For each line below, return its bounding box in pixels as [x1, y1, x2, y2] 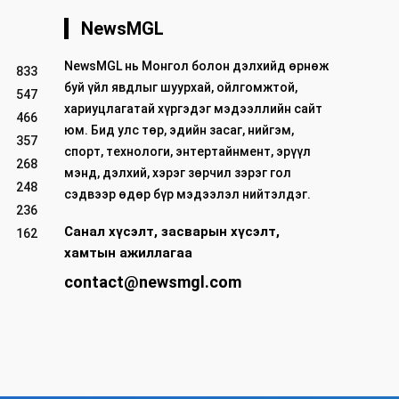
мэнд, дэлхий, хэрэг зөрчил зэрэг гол [64, 166, 291, 181]
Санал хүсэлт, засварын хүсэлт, [64, 224, 280, 240]
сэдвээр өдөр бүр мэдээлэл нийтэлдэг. [64, 187, 311, 202]
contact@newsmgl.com [64, 273, 241, 292]
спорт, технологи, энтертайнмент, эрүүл [64, 144, 311, 159]
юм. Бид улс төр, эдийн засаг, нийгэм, [64, 123, 294, 138]
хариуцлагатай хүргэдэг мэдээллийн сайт [64, 102, 322, 117]
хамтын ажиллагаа [64, 245, 192, 262]
